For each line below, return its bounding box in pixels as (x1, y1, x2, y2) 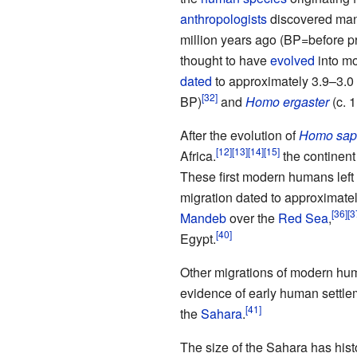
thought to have (179, 50, 270, 69)
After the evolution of (179, 125, 299, 144)
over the (226, 208, 278, 227)
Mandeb (179, 208, 226, 227)
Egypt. (179, 229, 216, 248)
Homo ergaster (245, 92, 329, 111)
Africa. (179, 146, 216, 165)
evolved (269, 50, 315, 69)
